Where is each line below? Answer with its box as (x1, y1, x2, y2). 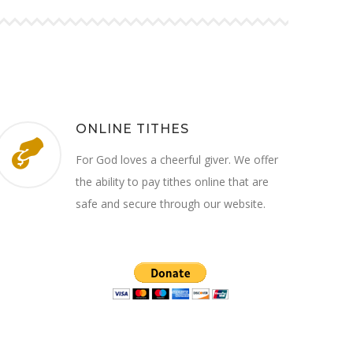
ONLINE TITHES (75, 121, 189, 137)
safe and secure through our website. (75, 196, 266, 212)
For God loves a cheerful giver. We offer (75, 152, 278, 168)
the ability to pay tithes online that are (75, 174, 269, 190)
